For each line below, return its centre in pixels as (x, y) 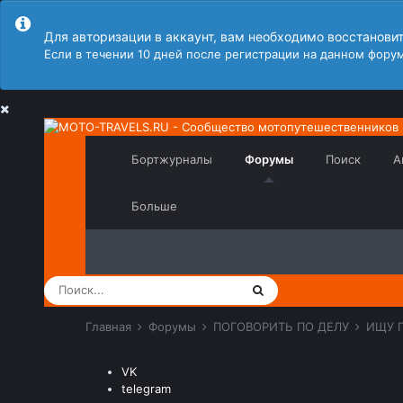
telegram (146, 388)
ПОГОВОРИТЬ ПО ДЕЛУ (282, 326)
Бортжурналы (172, 159)
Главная (110, 326)
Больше (155, 206)
